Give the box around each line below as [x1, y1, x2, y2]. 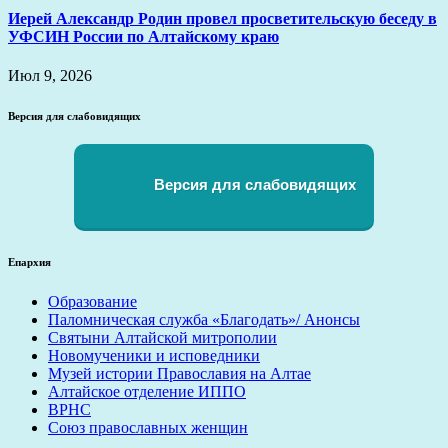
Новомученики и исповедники [48, 346, 260, 364]
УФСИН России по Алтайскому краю [8, 27, 279, 45]
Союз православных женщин [48, 418, 248, 436]
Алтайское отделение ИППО [48, 382, 246, 400]
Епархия [8, 255, 51, 268]
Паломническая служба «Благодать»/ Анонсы [48, 310, 360, 328]
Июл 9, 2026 [8, 67, 92, 84]
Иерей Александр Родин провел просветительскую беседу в [8, 9, 437, 27]
